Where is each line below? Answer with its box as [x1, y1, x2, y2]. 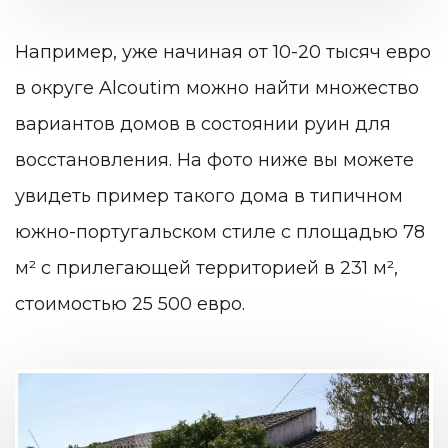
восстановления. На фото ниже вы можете [15, 148, 414, 171]
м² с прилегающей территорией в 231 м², [15, 256, 398, 279]
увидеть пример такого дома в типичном [15, 184, 403, 207]
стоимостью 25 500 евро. [15, 292, 250, 315]
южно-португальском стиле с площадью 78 [15, 220, 425, 243]
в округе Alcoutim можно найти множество [15, 76, 419, 99]
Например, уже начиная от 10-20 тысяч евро [15, 40, 431, 63]
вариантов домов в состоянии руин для [15, 112, 391, 135]
